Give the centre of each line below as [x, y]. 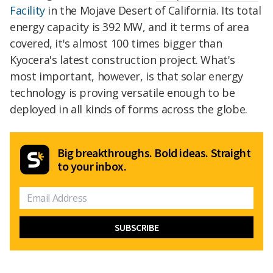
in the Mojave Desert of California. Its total [153, 11]
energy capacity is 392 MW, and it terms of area [129, 27]
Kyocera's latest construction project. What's [123, 60]
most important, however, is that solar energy [127, 76]
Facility [27, 11]
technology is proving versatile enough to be [122, 93]
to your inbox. [92, 166]
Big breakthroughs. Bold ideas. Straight [154, 153]
